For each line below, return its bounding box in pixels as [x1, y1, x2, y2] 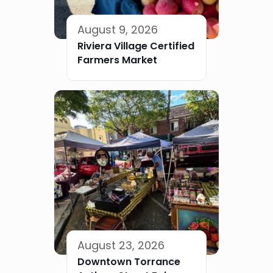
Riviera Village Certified [77, 38, 194, 53]
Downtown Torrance [77, 254, 180, 269]
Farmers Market [77, 52, 157, 67]
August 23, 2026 [77, 237, 165, 253]
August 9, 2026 [77, 21, 158, 37]
